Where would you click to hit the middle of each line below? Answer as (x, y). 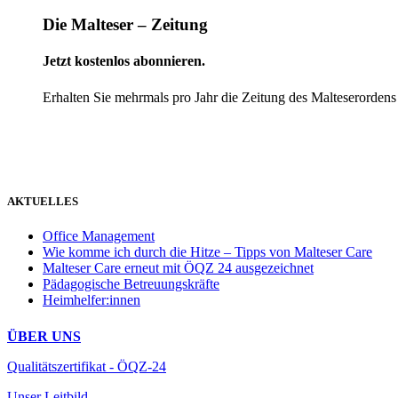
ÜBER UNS (44, 336)
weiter (60, 127)
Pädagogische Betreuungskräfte (131, 284)
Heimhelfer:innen (92, 300)
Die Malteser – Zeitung (125, 25)
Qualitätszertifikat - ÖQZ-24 (87, 366)
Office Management (99, 236)
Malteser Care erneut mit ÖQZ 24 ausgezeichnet (178, 268)
